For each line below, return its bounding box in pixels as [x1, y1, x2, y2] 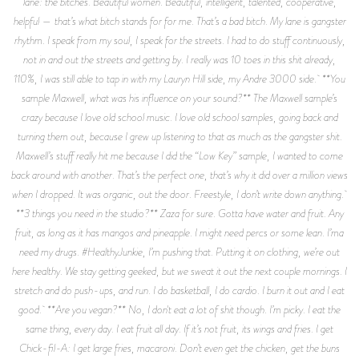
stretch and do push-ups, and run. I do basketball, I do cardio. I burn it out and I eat [14, 281, 345, 298]
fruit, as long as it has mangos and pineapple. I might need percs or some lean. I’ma [15, 224, 344, 240]
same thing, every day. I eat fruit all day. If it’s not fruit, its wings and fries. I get [26, 320, 333, 337]
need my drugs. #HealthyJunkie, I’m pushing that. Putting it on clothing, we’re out [19, 243, 340, 260]
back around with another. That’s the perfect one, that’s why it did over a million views [11, 166, 348, 183]
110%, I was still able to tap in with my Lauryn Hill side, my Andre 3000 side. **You [14, 70, 345, 87]
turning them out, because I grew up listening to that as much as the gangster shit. [17, 127, 342, 144]
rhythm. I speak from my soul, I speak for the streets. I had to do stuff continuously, [14, 31, 345, 48]
